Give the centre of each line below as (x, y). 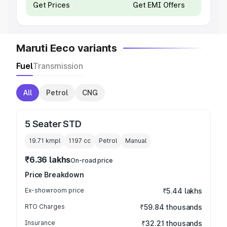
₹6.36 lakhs (48, 160)
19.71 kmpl (45, 141)
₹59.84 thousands (171, 207)
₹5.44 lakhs (182, 191)
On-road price (91, 160)
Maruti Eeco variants (67, 48)
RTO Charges (45, 206)
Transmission (58, 66)
